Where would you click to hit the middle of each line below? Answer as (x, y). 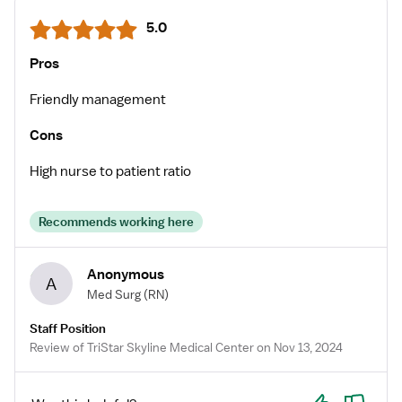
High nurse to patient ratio (110, 171)
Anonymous (126, 274)
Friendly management (98, 100)
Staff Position (68, 328)
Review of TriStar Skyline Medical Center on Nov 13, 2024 (186, 347)
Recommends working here (116, 222)
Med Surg (114, 294)
